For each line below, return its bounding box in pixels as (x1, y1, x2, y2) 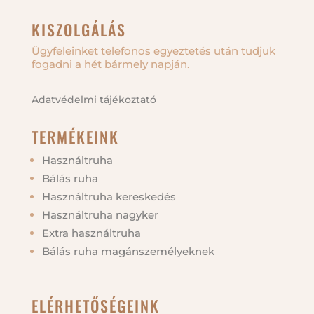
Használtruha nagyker (41, 208, 158, 222)
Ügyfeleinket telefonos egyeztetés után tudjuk (31, 44, 275, 58)
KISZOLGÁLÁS (31, 18, 126, 41)
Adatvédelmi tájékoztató (31, 93, 156, 107)
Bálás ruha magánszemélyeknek (41, 245, 214, 259)
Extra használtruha (41, 226, 141, 240)
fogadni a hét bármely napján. (31, 57, 189, 71)
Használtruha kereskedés (41, 190, 176, 204)
